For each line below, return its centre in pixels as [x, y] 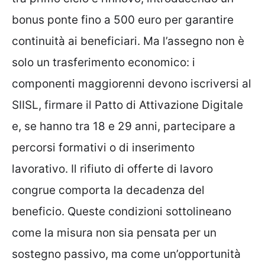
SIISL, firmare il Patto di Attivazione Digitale [127, 105]
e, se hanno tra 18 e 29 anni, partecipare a [124, 127]
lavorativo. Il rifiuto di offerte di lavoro [112, 169]
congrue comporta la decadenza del [108, 190]
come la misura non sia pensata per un [114, 233]
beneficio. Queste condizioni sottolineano [122, 212]
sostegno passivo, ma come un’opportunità [126, 254]
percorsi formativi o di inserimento [103, 148]
